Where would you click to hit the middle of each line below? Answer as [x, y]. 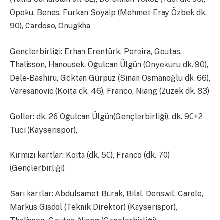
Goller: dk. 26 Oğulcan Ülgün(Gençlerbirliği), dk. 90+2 [106, 116]
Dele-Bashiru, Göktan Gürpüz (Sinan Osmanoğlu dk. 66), [110, 78]
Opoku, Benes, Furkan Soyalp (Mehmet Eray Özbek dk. [108, 13]
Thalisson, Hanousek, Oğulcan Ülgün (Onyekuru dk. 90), [109, 65]
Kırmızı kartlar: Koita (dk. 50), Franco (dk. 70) [90, 155]
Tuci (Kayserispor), [43, 130]
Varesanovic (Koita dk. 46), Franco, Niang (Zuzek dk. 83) [110, 91]
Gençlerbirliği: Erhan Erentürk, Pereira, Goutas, [96, 52]
